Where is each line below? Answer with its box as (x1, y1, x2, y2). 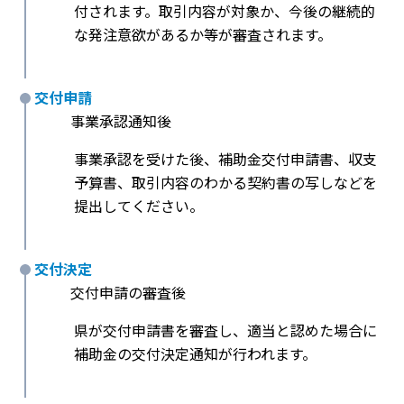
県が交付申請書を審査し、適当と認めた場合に (74, 319, 377, 342)
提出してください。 (74, 195, 204, 217)
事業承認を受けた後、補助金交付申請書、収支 (74, 148, 377, 170)
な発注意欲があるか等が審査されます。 (74, 23, 332, 46)
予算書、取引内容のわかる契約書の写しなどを (74, 171, 377, 194)
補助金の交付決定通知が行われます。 (74, 343, 317, 365)
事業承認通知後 (70, 110, 171, 133)
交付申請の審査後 (70, 281, 186, 304)
